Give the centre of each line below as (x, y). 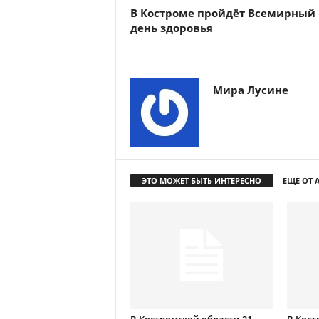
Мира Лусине (250, 90)
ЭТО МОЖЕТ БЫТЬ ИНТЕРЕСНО (201, 181)
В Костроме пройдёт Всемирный (223, 13)
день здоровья (171, 28)
